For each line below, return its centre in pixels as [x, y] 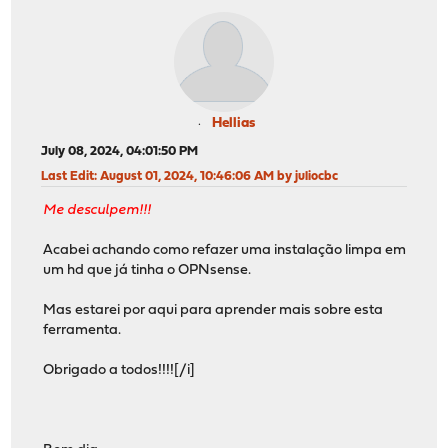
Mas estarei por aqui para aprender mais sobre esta [213, 311]
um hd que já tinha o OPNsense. [147, 271]
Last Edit [68, 176]
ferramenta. [82, 331]
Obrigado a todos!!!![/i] [119, 371]
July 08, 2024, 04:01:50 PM [120, 151]
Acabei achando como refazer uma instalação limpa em [225, 251]
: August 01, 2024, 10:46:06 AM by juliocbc [216, 176]
